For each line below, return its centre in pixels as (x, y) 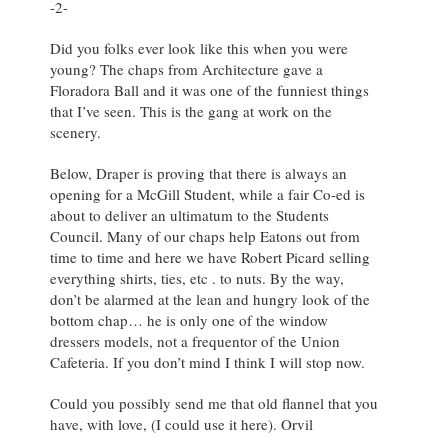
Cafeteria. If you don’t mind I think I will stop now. (207, 362)
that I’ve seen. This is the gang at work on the (191, 111)
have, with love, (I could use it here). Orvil (181, 424)
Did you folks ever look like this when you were (199, 48)
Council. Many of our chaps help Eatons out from (205, 236)
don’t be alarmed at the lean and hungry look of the (210, 299)
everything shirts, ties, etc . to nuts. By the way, (197, 278)
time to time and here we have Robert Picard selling (210, 257)
